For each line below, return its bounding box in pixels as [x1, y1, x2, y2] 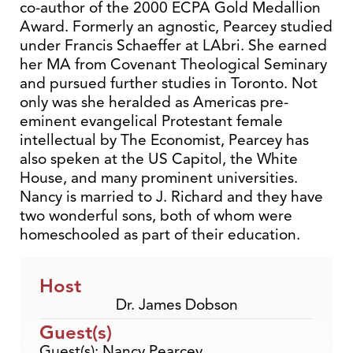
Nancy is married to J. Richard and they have [20, 187, 323, 206]
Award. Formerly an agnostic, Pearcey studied [20, 17, 333, 36]
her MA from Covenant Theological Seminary [20, 54, 327, 74]
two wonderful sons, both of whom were [20, 206, 292, 225]
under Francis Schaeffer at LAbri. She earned [20, 35, 327, 55]
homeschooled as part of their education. [20, 225, 300, 244]
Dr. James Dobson [115, 295, 238, 314]
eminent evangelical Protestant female [20, 111, 283, 131]
